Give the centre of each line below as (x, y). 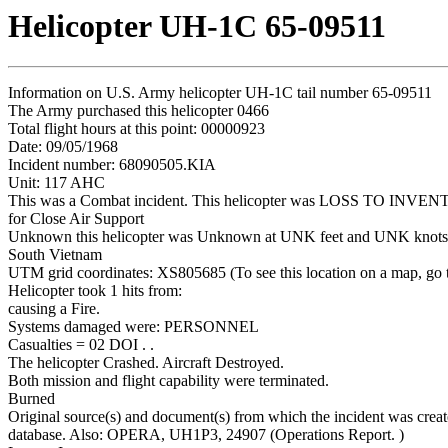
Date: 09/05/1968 (63, 147)
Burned (31, 399)
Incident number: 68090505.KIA (112, 165)
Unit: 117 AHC (56, 183)
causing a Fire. (54, 309)
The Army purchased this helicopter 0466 (138, 111)
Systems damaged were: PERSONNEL (133, 327)
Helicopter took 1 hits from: (95, 291)
